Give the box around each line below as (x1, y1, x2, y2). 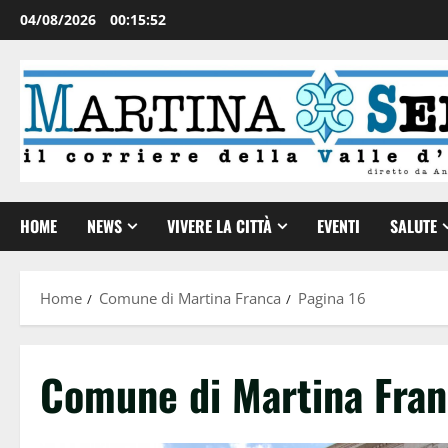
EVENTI (317, 213, 360, 238)
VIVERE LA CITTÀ (167, 213, 272, 238)
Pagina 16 (298, 287, 366, 308)
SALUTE (390, 213, 437, 238)
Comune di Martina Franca (99, 287, 281, 308)
